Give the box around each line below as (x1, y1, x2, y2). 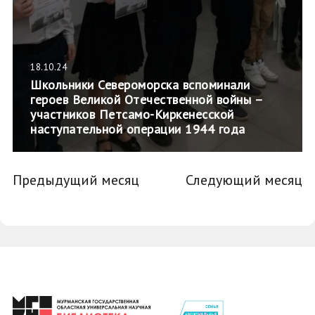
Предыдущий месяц (13, 171, 139, 189)
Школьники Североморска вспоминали (30, 77, 250, 93)
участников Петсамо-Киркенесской (30, 106, 234, 122)
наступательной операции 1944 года (30, 121, 245, 137)
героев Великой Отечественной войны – (30, 91, 262, 108)
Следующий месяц (186, 171, 302, 189)
